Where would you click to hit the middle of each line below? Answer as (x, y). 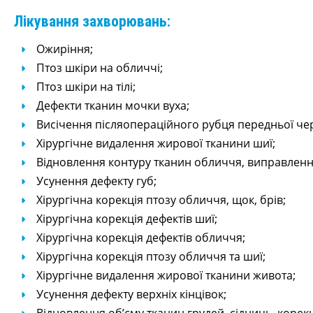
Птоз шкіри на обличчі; (99, 68)
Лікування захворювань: (92, 21)
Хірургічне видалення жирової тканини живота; (166, 275)
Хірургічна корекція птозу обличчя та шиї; (151, 256)
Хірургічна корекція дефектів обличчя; (140, 238)
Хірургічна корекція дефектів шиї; (126, 219)
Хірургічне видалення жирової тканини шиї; (155, 143)
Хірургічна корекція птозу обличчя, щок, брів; (161, 200)
